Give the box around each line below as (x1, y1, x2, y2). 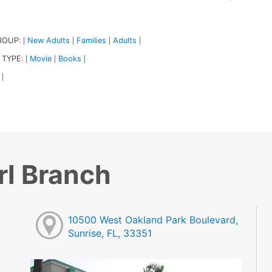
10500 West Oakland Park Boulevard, (68, 214, 239, 226)
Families (76, 35, 106, 45)
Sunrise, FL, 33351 (68, 227, 152, 240)
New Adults (27, 35, 70, 45)
